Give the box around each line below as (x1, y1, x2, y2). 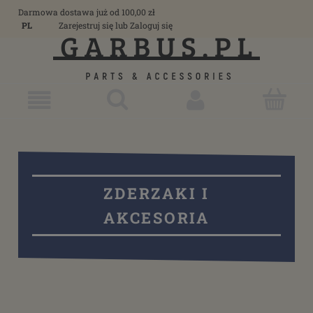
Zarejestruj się (59, 20, 113, 31)
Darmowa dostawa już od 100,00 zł (18, 6, 155, 17)
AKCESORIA (103, 208, 210, 228)
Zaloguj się (130, 20, 173, 31)
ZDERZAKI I (103, 183, 210, 203)
